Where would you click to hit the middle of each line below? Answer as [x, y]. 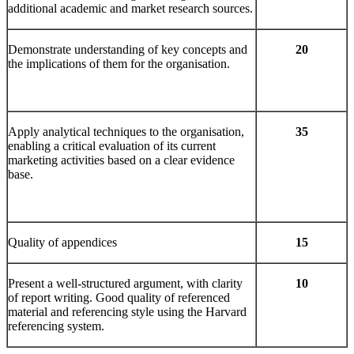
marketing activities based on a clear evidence [121, 160]
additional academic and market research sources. [130, 9]
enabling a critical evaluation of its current [112, 146]
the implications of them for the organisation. [119, 64]
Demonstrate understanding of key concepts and [128, 50]
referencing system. [56, 326]
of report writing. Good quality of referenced [119, 298]
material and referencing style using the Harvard [127, 312]
